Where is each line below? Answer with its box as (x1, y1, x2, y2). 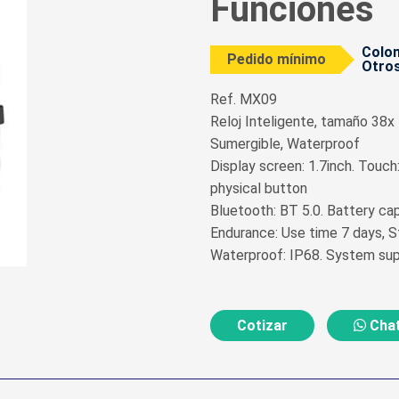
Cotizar (237, 317, 288, 334)
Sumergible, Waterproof (210, 135, 360, 152)
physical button (210, 180, 307, 197)
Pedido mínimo (227, 51, 327, 68)
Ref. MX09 (210, 91, 277, 108)
